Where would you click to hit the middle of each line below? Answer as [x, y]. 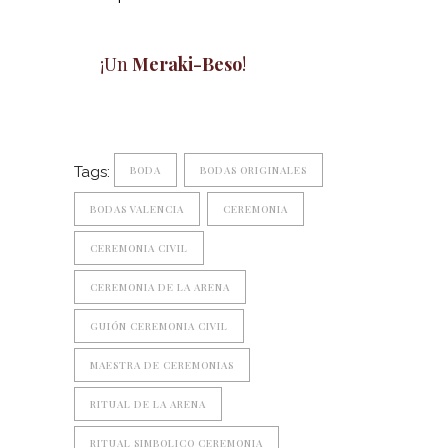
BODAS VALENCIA [137, 209]
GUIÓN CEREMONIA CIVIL [159, 326]
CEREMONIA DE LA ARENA [160, 287]
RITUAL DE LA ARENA [148, 404]
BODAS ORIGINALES [253, 170]
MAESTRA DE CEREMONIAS [162, 365]
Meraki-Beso [187, 64]
